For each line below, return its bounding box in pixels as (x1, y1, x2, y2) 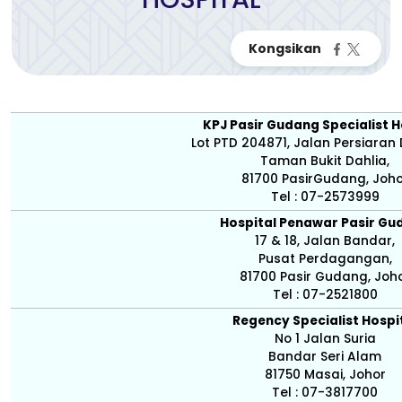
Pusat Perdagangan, (258, 250, 392, 267)
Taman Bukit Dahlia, (260, 153, 389, 170)
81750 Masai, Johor (264, 366, 386, 383)
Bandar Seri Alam (268, 348, 381, 365)
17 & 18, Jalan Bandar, (255, 232, 395, 249)
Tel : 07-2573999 (270, 188, 380, 205)
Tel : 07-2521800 (272, 286, 378, 303)
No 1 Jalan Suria (274, 330, 376, 347)
